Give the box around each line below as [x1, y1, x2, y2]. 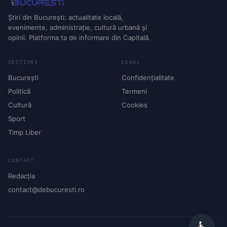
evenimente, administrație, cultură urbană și [8, 23, 147, 31]
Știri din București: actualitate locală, [8, 13, 123, 21]
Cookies [122, 100, 147, 109]
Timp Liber [8, 128, 41, 136]
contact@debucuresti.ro [8, 185, 85, 194]
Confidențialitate [122, 73, 174, 82]
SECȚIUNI [8, 59, 39, 65]
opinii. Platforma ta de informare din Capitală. [8, 33, 150, 42]
